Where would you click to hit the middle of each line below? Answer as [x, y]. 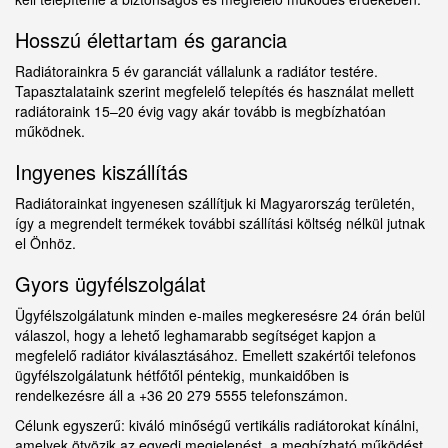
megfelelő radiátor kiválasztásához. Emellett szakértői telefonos [215, 355]
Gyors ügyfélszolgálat [110, 284]
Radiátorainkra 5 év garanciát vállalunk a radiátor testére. [196, 71]
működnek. [50, 131]
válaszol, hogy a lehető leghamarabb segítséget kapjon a [195, 335]
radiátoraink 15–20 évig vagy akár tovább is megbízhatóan [200, 111]
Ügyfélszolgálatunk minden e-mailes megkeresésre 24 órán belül [220, 315]
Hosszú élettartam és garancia [151, 40]
